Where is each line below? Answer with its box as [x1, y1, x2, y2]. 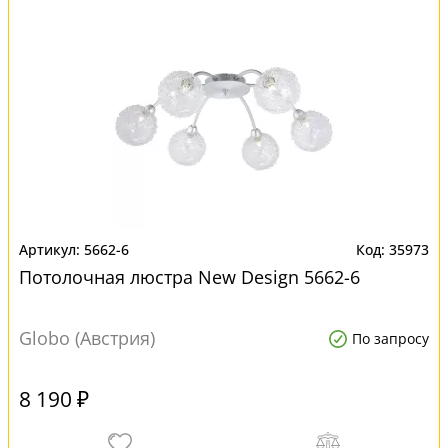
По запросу [352, 329, 429, 348]
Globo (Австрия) [19, 326, 155, 350]
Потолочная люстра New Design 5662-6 [19, 265, 360, 289]
